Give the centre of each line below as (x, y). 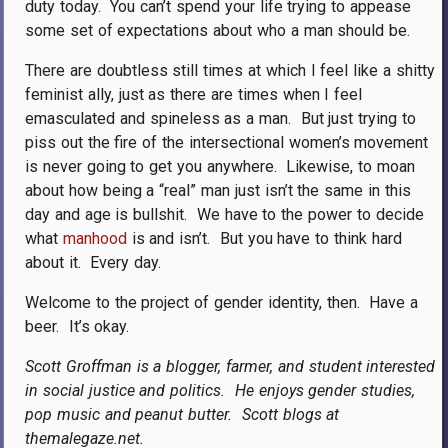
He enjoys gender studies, (325, 390)
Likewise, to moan (351, 166)
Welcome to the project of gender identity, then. (192, 302)
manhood (94, 238)
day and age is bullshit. (106, 214)
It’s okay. (99, 326)
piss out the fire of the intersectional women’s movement (227, 142)
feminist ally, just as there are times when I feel (194, 94)
